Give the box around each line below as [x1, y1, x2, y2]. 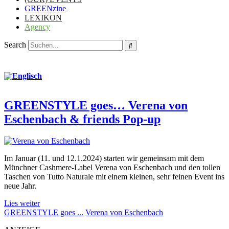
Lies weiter [4, 198, 40, 208]
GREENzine [25, 4, 66, 13]
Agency [25, 22, 50, 31]
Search [4, 40, 26, 49]
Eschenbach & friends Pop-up [4, 112, 161, 126]
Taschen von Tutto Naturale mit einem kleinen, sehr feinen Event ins [4, 172, 224, 181]
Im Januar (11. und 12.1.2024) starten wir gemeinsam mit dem [4, 153, 204, 163]
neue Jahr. [4, 181, 36, 190]
